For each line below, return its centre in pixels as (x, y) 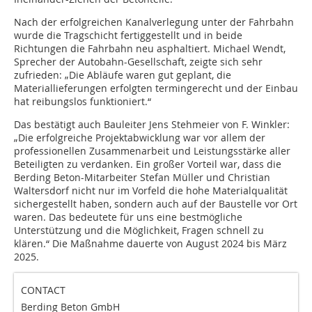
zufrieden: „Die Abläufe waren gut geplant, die (123, 75)
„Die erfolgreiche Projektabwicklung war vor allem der (140, 138)
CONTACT (43, 290)
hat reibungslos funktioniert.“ (83, 102)
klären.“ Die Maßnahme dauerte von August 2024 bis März (150, 244)
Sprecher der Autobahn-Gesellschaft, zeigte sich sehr (138, 62)
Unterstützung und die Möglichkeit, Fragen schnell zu (139, 231)
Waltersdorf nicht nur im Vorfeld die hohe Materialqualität (151, 191)
